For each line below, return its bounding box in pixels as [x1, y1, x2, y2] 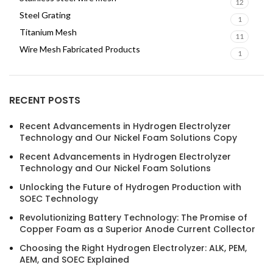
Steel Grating [19, 10, 71, 20]
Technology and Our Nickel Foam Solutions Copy [19, 132, 237, 144]
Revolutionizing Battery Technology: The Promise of [19, 211, 247, 224]
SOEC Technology [19, 193, 98, 205]
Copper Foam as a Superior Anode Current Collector [19, 223, 255, 235]
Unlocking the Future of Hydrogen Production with [19, 181, 241, 193]
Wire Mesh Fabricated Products [19, 44, 140, 54]
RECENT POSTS [9, 93, 80, 107]
